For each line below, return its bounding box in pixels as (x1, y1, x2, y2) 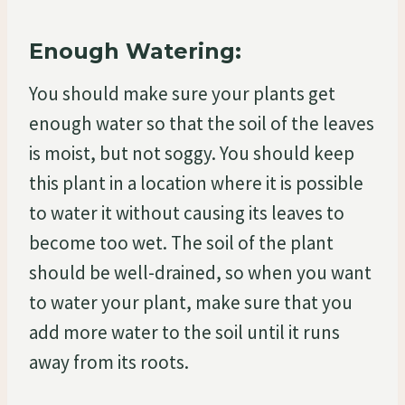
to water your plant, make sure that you (29, 289, 353, 315)
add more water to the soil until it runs (29, 319, 340, 344)
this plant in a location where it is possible (29, 170, 363, 195)
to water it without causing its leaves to (29, 200, 344, 225)
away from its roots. (29, 349, 189, 374)
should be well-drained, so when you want (29, 259, 372, 285)
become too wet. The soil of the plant (29, 230, 334, 255)
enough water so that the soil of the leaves (29, 110, 374, 136)
